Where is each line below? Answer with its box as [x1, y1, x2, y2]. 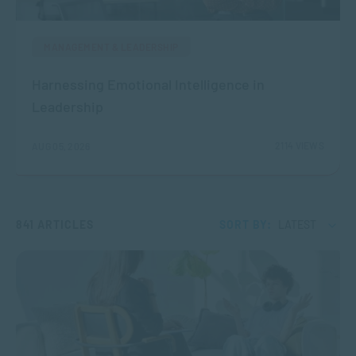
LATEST [278, 218, 316, 232]
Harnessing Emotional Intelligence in [32, 75, 265, 94]
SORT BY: [219, 218, 272, 232]
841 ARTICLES [16, 218, 94, 232]
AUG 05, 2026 [32, 141, 91, 153]
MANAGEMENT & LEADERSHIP [44, 41, 179, 53]
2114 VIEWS [275, 140, 324, 152]
